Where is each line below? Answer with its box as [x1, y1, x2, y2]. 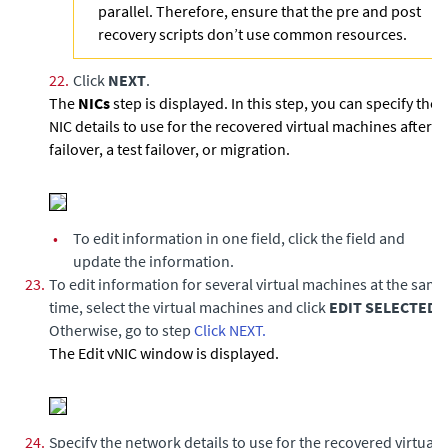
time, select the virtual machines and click [49, 297, 329, 317]
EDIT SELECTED [329, 297, 437, 317]
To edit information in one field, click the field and [73, 228, 405, 248]
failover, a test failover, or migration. [49, 139, 290, 159]
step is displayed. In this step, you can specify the [110, 93, 438, 113]
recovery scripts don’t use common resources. [98, 24, 407, 44]
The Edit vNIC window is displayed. [49, 343, 279, 363]
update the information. [73, 251, 234, 271]
